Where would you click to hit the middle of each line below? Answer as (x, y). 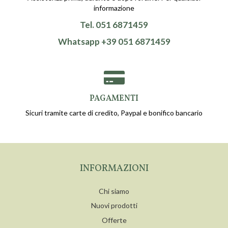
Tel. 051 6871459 (114, 25)
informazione (114, 8)
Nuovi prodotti (114, 206)
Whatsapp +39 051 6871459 (114, 41)
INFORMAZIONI (114, 168)
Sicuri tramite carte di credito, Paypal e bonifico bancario (114, 112)
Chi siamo (114, 191)
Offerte (114, 220)
